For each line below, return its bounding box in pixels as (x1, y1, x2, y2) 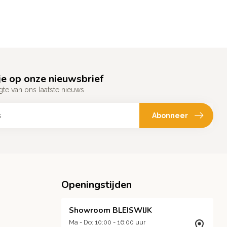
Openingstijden (61, 178, 132, 192)
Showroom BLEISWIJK (69, 205, 152, 216)
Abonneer (152, 111, 188, 120)
